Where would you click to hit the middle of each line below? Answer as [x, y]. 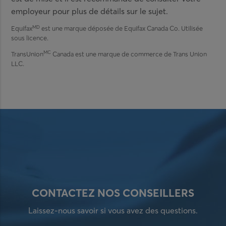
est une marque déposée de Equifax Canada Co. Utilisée [122, 29]
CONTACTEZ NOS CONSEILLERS [113, 193]
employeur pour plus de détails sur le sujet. [90, 11]
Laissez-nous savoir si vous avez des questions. [113, 210]
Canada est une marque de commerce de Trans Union [129, 54]
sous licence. [30, 38]
